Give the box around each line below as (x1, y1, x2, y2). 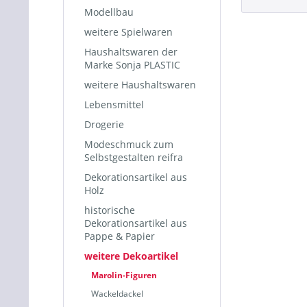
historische (84, 204, 135, 217)
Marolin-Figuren (91, 269, 157, 281)
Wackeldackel (91, 288, 143, 299)
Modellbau (84, 5, 134, 19)
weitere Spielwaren (84, 25, 173, 38)
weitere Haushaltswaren (84, 78, 196, 91)
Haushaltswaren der (84, 45, 177, 58)
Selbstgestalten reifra (84, 151, 183, 164)
